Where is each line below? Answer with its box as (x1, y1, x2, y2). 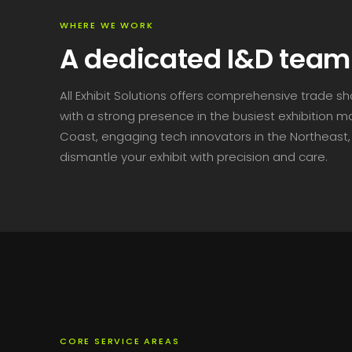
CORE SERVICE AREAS (60, 335, 180, 347)
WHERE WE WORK (60, 19, 154, 31)
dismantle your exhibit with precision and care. (60, 148, 328, 165)
